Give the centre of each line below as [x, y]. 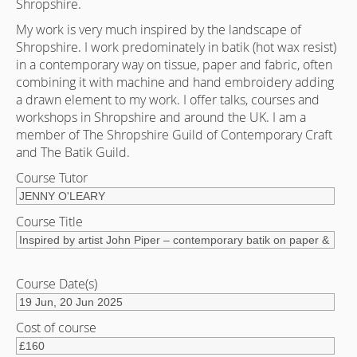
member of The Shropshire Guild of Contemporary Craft [174, 135]
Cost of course [56, 328]
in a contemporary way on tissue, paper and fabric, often [174, 65]
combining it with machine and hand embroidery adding [175, 82]
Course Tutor [52, 178]
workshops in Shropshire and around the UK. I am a [161, 117]
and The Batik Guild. [73, 152]
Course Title [49, 222]
